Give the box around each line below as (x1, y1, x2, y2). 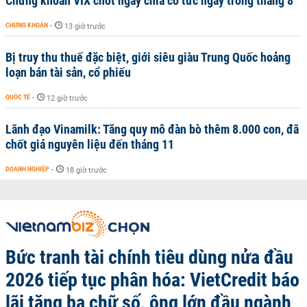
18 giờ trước (66, 166, 107, 175)
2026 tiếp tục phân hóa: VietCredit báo (5, 269, 299, 291)
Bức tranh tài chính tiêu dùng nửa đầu (5, 246, 293, 269)
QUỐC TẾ (5, 93, 30, 101)
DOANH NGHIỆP (5, 165, 49, 173)
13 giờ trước (64, 22, 106, 31)
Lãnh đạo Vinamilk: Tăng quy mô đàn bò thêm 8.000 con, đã (5, 122, 299, 136)
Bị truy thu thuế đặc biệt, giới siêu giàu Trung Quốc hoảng (5, 50, 291, 64)
